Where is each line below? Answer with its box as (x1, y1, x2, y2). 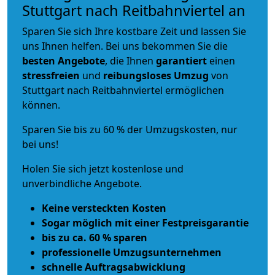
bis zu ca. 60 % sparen (42, 230, 147, 244)
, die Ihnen (105, 53, 156, 68)
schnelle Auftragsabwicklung (42, 260, 185, 274)
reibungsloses (103, 68, 171, 82)
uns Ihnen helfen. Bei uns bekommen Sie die (22, 39, 228, 53)
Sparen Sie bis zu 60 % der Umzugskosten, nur (22, 122, 238, 136)
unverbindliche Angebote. (22, 176, 142, 190)
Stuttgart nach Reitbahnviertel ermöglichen (22, 83, 224, 97)
